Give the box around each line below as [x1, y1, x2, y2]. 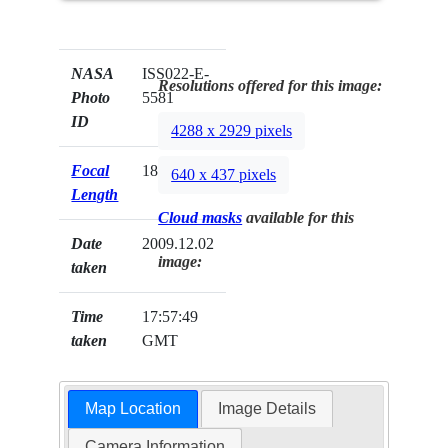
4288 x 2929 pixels [171, 122, 293, 140]
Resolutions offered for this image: [158, 76, 383, 94]
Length [71, 185, 119, 203]
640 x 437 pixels [171, 166, 277, 184]
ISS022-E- [142, 64, 210, 82]
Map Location [84, 400, 181, 418]
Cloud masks [158, 208, 243, 226]
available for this [242, 208, 355, 226]
